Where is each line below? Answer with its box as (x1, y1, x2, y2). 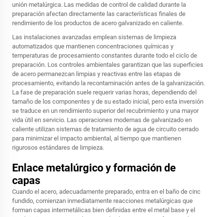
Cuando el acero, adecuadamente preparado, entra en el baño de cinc (12, 187, 201, 195)
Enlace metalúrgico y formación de (12, 161, 176, 174)
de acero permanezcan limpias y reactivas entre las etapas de (12, 70, 181, 77)
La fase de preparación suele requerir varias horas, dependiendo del (12, 88, 197, 96)
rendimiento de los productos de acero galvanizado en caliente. (12, 19, 184, 27)
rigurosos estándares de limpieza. (12, 143, 104, 151)
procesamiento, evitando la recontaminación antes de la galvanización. (12, 79, 205, 87)
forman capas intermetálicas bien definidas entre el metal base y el (12, 206, 195, 214)
